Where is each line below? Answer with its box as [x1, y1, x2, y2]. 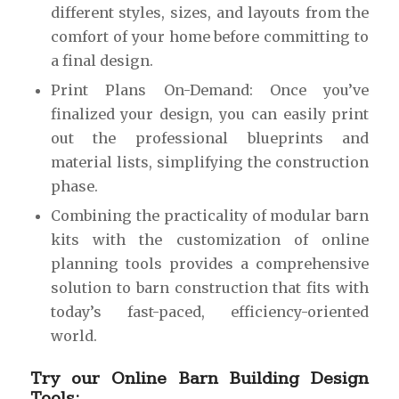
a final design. [50, 51, 153, 69]
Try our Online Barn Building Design [29, 367, 370, 389]
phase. [50, 176, 98, 195]
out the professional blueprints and [50, 128, 370, 147]
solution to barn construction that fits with [50, 278, 370, 297]
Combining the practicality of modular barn [50, 206, 370, 224]
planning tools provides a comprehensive [50, 254, 370, 273]
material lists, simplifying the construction [50, 152, 370, 171]
